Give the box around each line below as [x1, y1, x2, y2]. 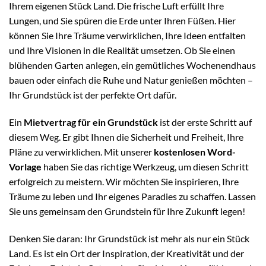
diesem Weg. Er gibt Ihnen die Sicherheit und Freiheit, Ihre [9, 131, 243, 142]
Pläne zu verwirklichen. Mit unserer [9, 145, 154, 157]
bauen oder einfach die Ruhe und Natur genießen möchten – [9, 74, 253, 86]
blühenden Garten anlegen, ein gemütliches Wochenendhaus [9, 59, 256, 71]
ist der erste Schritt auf [158, 116, 252, 128]
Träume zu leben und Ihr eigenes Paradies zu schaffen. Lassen [9, 190, 256, 202]
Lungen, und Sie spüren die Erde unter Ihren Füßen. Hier [9, 15, 236, 27]
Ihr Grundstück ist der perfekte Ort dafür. [9, 89, 176, 101]
